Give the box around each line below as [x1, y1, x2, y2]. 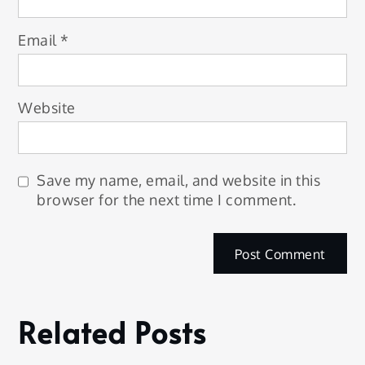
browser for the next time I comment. [37, 191, 297, 209]
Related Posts [18, 311, 207, 353]
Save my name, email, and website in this [37, 171, 321, 190]
